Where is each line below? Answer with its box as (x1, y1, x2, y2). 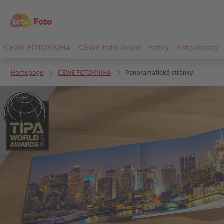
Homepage (11, 67, 44, 77)
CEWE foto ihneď (79, 42, 141, 54)
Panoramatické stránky (125, 67, 193, 77)
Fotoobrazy (177, 42, 218, 54)
